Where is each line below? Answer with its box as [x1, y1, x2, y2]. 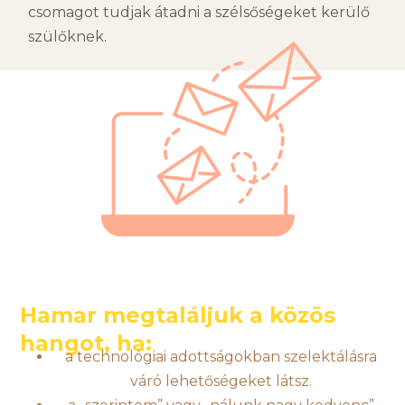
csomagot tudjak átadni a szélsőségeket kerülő [28, 3, 371, 21]
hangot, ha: [20, 329, 153, 356]
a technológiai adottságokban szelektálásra [64, 348, 377, 366]
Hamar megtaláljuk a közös [20, 301, 336, 328]
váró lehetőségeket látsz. [129, 372, 312, 391]
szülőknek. [28, 27, 108, 45]
